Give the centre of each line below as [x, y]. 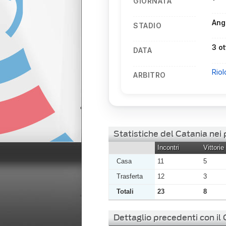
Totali [125, 192]
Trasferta [130, 177]
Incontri [168, 148]
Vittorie [214, 148]
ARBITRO [150, 75]
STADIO [147, 25]
